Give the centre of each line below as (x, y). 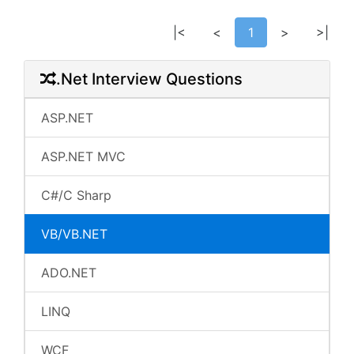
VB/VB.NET (74, 234)
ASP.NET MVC (83, 156)
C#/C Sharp (76, 195)
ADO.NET (69, 273)
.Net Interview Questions (149, 79)
